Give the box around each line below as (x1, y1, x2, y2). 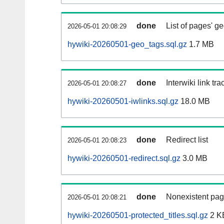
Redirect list (166, 135, 208, 144)
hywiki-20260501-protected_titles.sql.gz (67, 211, 208, 220)
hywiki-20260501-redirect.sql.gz (67, 154, 180, 163)
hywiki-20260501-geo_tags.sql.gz (67, 40, 187, 49)
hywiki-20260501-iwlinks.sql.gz (67, 97, 178, 106)
